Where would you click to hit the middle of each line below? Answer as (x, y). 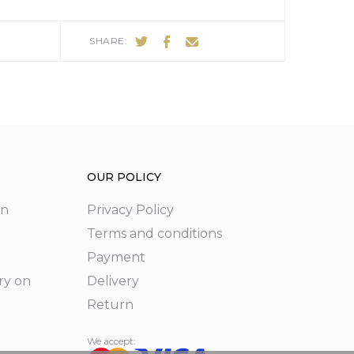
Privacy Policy (130, 210)
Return (110, 305)
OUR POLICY (124, 177)
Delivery (113, 281)
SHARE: (108, 41)
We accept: (111, 341)
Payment (116, 257)
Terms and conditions (154, 233)
